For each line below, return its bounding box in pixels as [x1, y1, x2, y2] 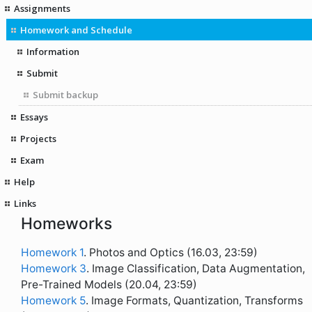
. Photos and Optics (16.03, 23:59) [84, 246, 258, 260]
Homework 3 [21, 262, 86, 276]
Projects [20, 132, 56, 145]
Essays [20, 110, 48, 123]
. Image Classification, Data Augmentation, [86, 262, 305, 276]
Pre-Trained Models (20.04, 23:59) [21, 278, 197, 292]
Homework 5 [21, 294, 86, 308]
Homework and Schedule [20, 23, 132, 36]
